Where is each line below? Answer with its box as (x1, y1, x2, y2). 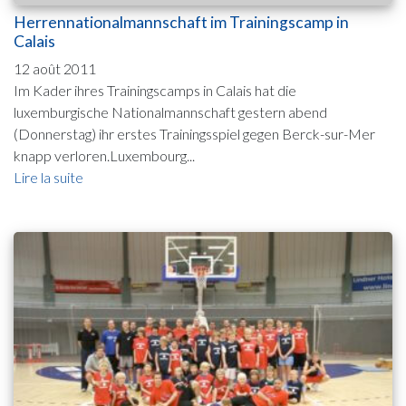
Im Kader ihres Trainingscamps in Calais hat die (14, 81, 296, 99)
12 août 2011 (14, 59, 96, 77)
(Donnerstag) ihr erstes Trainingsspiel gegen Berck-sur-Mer (14, 124, 375, 142)
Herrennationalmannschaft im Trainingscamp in (14, 12, 349, 32)
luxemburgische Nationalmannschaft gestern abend (14, 102, 327, 121)
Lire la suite (14, 168, 83, 186)
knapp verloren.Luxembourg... (14, 146, 195, 164)
